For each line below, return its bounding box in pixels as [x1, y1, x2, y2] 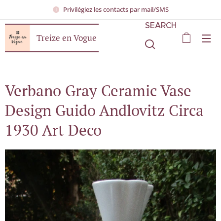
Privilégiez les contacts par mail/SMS [63, 4, 169, 14]
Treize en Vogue [37, 32, 97, 43]
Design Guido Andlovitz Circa [5, 100, 204, 120]
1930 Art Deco [5, 120, 102, 140]
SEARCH [145, 20, 177, 30]
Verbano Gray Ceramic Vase [5, 80, 191, 101]
